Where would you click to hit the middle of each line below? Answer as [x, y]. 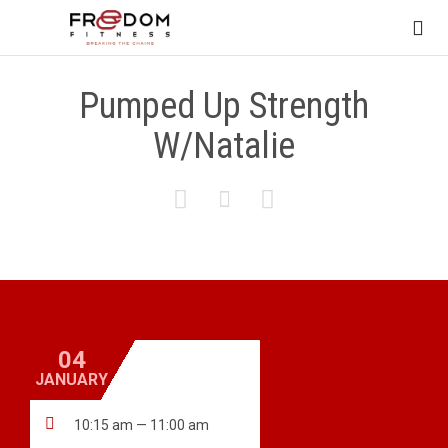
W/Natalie [224, 146]
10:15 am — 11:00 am [141, 425]
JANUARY [71, 380]
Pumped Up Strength [224, 106]
